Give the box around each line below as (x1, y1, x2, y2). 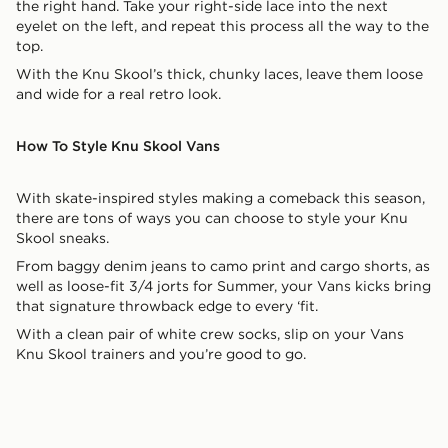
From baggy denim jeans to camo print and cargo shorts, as (16, 256, 430, 275)
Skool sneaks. (16, 228, 109, 247)
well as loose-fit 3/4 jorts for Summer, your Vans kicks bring (16, 276, 431, 295)
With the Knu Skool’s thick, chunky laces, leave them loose (16, 64, 423, 83)
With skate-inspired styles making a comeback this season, (16, 188, 425, 207)
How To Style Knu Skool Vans (16, 136, 220, 155)
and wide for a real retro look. (16, 84, 221, 103)
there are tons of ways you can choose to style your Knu (16, 208, 408, 227)
